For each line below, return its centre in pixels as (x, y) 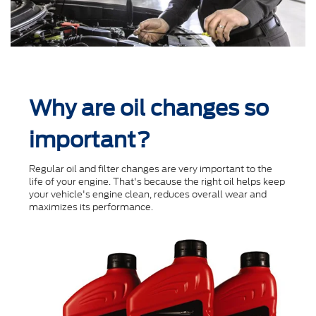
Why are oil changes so (149, 108)
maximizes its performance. (91, 207)
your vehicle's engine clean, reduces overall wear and (148, 195)
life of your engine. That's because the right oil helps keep (157, 182)
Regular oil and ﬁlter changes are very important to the (151, 169)
